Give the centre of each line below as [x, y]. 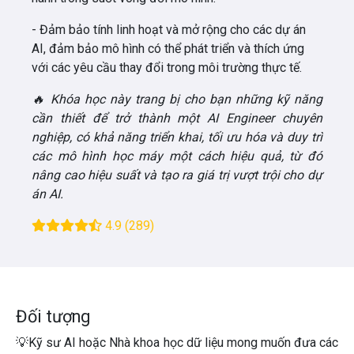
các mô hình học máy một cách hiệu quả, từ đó [177, 156]
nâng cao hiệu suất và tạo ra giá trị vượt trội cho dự [177, 175]
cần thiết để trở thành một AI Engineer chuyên [177, 118]
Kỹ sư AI [53, 343]
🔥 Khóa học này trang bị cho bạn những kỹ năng [177, 99]
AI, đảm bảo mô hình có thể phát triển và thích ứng [168, 49]
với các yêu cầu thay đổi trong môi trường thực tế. [167, 68]
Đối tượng [53, 316]
